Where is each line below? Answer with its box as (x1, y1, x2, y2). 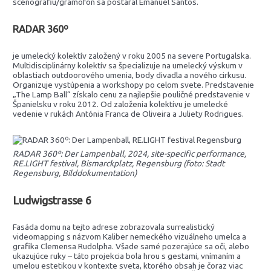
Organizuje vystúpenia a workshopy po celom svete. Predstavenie (13, 79, 255, 90)
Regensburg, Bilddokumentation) (13, 168, 137, 178)
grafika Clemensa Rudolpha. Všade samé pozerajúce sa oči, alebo (13, 241, 250, 251)
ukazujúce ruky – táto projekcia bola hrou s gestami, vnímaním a (13, 250, 241, 261)
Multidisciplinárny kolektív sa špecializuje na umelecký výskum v (13, 60, 243, 70)
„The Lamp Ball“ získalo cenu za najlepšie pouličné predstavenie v (13, 89, 250, 99)
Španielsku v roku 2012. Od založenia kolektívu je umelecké (13, 99, 229, 109)
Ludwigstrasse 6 (13, 194, 92, 207)
